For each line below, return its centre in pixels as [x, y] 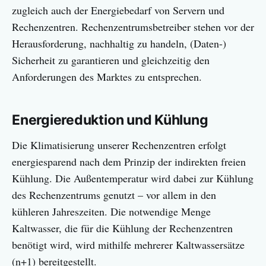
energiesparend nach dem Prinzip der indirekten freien [129, 162]
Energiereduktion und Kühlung [110, 120]
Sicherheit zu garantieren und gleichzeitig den [111, 60]
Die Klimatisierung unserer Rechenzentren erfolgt [119, 145]
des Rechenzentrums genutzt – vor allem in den [114, 195]
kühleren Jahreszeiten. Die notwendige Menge [111, 212]
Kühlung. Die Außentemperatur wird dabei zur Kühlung [133, 178]
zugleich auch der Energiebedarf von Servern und [118, 10]
